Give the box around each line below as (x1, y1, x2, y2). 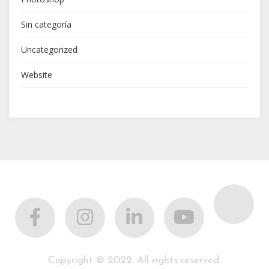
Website (21, 68, 52, 80)
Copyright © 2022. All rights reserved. (48, 255, 221, 265)
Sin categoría (21, 18, 71, 30)
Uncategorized (21, 43, 77, 55)
